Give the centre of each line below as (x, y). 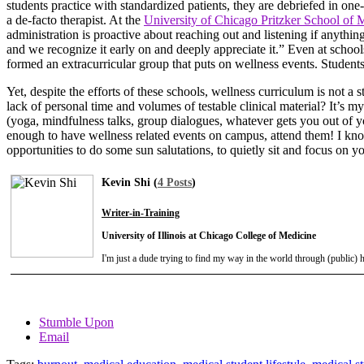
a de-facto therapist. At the (75, 19)
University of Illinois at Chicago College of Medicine (209, 235)
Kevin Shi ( (130, 182)
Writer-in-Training (141, 212)
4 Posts (175, 182)
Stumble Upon (76, 322)
